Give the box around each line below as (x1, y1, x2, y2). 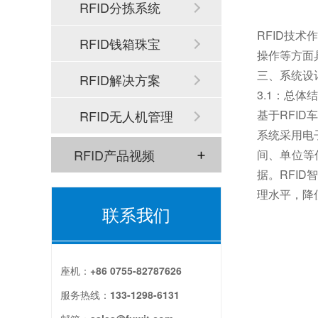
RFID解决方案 (79, 70, 160, 89)
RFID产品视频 (74, 146, 155, 164)
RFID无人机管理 (79, 106, 173, 125)
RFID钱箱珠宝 (79, 34, 160, 53)
